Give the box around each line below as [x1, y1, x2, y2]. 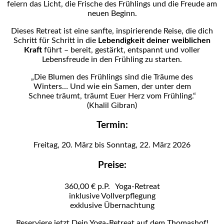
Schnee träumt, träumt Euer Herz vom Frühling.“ [28, 91, 196, 100]
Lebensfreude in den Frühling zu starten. [42, 55, 182, 63]
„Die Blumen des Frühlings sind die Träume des [31, 72, 193, 81]
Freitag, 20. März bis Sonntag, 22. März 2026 [33, 141, 190, 149]
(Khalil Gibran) [87, 101, 137, 109]
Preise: [97, 160, 126, 170]
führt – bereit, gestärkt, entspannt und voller [42, 45, 200, 54]
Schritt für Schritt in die [13, 36, 98, 44]
